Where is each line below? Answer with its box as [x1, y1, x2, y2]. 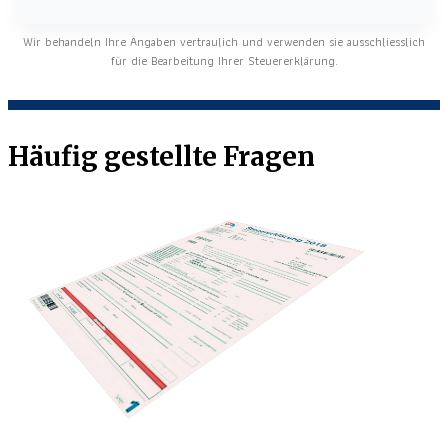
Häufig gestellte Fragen [8, 139, 315, 173]
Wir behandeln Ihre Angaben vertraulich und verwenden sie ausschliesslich [23, 31, 425, 51]
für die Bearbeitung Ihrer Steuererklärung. [110, 50, 338, 70]
